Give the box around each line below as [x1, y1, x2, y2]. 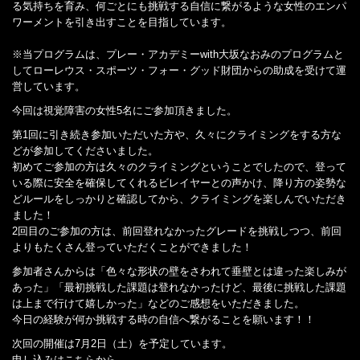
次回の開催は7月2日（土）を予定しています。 [12, 337, 232, 350]
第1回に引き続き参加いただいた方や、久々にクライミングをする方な [12, 128, 342, 141]
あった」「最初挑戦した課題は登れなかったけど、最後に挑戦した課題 [12, 280, 346, 293]
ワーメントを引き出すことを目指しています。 [12, 15, 231, 28]
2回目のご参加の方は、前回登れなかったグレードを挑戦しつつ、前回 [12, 224, 342, 237]
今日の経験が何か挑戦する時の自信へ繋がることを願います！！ [12, 313, 315, 325]
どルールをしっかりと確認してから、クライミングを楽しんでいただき [12, 192, 346, 205]
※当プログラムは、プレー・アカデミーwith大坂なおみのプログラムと [12, 47, 344, 60]
